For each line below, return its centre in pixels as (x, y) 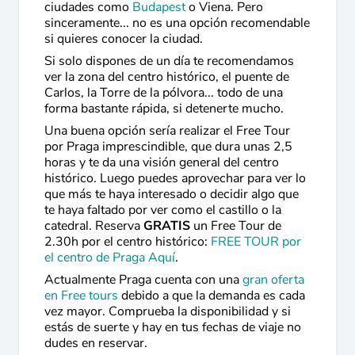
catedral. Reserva (94, 226)
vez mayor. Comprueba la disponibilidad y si (168, 311)
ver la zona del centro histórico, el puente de (167, 77)
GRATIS (167, 226)
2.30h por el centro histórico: (128, 242)
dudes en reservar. (96, 343)
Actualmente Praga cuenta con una (143, 280)
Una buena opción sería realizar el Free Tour (167, 131)
